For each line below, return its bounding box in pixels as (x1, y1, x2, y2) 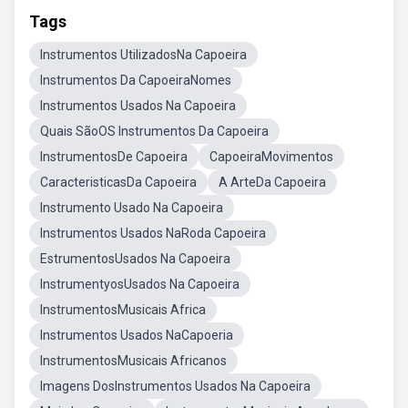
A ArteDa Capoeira (219, 175, 326, 189)
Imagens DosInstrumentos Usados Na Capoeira (40, 379, 311, 393)
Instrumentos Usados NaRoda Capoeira (40, 226, 266, 240)
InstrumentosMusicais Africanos (40, 353, 227, 368)
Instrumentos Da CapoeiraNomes (40, 73, 231, 87)
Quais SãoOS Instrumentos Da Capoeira (40, 124, 269, 138)
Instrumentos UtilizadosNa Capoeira (40, 47, 247, 62)
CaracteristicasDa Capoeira (40, 175, 197, 189)
